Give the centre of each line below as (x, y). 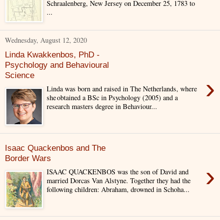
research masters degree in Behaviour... (102, 107)
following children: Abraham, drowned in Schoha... (118, 190)
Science (20, 75)
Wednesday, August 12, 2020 (46, 40)
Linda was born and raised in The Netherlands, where (122, 89)
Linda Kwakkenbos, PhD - (52, 54)
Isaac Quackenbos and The (55, 148)
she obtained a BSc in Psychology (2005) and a (112, 98)
